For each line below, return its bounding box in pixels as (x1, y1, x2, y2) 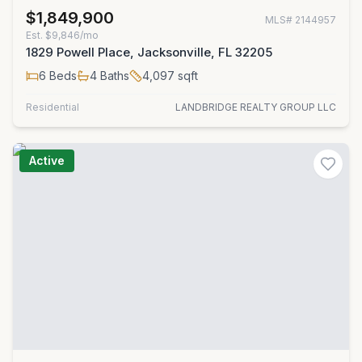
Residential (26, 101, 79, 113)
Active (29, 154, 65, 167)
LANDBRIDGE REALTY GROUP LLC (175, 101, 336, 113)
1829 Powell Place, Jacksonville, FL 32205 (26, 44, 272, 60)
